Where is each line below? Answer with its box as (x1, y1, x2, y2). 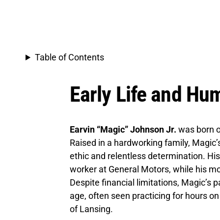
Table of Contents (35, 52, 105, 62)
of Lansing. (70, 203, 113, 214)
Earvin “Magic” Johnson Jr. (70, 124, 176, 135)
